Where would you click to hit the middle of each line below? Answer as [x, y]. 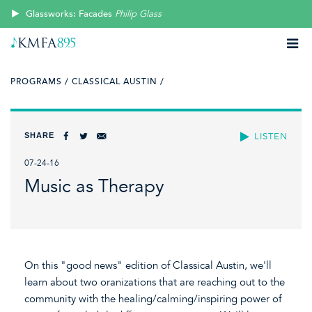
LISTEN [271, 136]
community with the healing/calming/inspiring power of [153, 298]
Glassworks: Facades [69, 14]
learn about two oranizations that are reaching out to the [155, 282]
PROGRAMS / [40, 81]
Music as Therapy [94, 187]
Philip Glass [139, 14]
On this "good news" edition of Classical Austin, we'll [148, 265]
